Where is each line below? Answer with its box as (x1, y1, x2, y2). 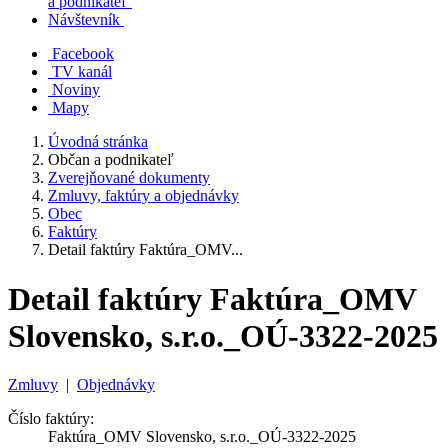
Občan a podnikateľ (48, 151, 174, 169)
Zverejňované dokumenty (48, 169, 210, 187)
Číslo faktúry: (8, 410, 94, 428)
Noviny (52, 81, 100, 99)
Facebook (52, 45, 114, 63)
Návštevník (48, 11, 120, 29)
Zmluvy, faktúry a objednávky (48, 187, 239, 205)
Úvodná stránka (48, 133, 148, 151)
